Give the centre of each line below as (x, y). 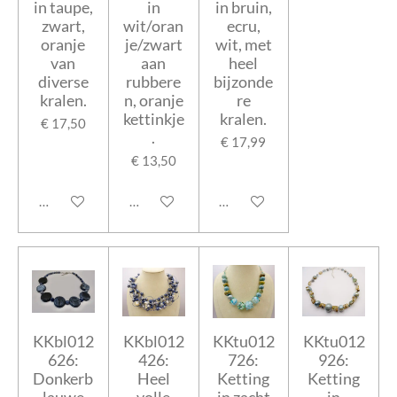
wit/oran (154, 26)
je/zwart (153, 45)
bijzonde (244, 82)
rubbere (154, 82)
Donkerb (63, 378)
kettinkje (153, 119)
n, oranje (153, 101)
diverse (63, 82)
